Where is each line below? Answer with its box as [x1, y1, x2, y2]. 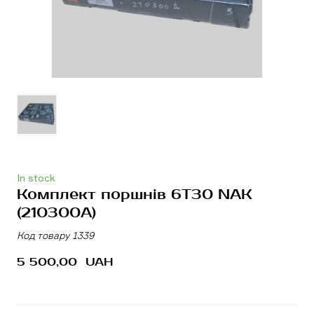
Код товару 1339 [17, 229, 94, 242]
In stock [17, 172, 55, 184]
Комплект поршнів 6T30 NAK [17, 186, 252, 204]
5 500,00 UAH [17, 255, 113, 270]
